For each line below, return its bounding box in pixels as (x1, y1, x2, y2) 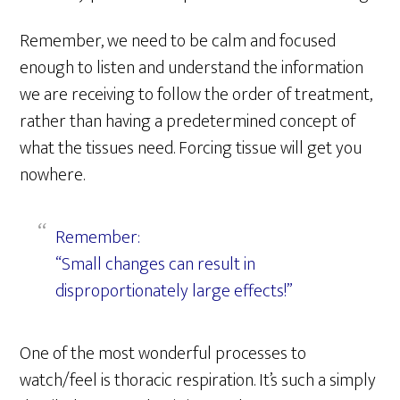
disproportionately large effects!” (55, 276, 294, 306)
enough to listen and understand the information (20, 53, 364, 83)
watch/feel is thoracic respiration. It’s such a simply (20, 365, 377, 396)
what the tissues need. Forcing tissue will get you (20, 133, 362, 163)
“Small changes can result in (55, 249, 256, 279)
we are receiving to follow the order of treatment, (20, 79, 373, 110)
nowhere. (20, 160, 86, 190)
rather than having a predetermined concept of (20, 106, 356, 137)
